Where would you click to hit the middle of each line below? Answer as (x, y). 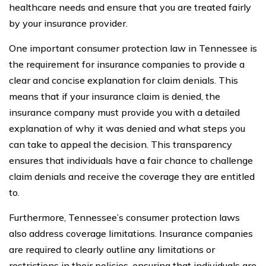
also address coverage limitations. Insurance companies (131, 233)
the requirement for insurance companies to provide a (127, 64)
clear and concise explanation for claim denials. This (123, 80)
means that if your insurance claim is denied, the (115, 96)
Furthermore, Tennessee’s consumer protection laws (124, 217)
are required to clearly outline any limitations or (112, 249)
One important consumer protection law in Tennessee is (133, 48)
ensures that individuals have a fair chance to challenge (131, 160)
